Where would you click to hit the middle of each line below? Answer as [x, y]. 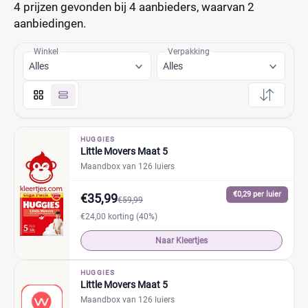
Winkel [46, 52]
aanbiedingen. [50, 23]
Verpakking [189, 52]
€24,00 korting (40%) [119, 217]
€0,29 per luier [257, 194]
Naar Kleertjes [181, 241]
